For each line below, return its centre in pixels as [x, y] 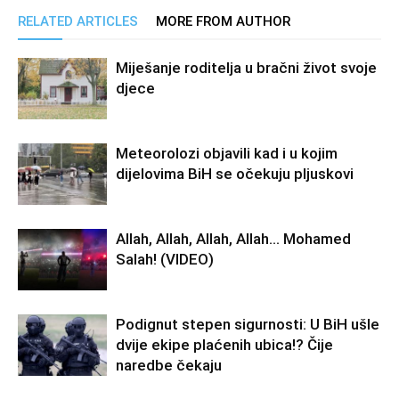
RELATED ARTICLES [78, 21]
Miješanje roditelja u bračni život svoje [246, 68]
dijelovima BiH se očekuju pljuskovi [235, 174]
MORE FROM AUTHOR [223, 21]
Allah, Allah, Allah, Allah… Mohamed [233, 239]
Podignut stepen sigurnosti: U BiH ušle [248, 324]
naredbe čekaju [169, 365]
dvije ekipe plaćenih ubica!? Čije [224, 345]
